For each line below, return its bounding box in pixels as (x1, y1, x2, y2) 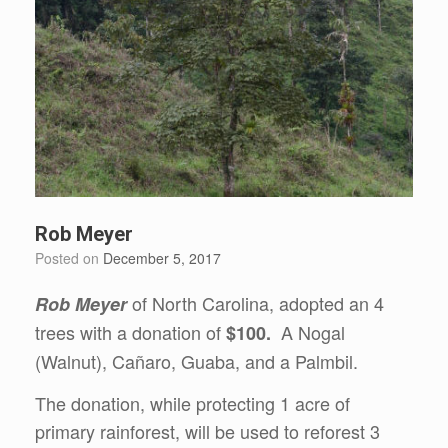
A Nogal (276, 319, 345, 346)
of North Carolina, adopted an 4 (132, 290, 384, 317)
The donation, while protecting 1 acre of (35, 390, 350, 417)
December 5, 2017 (103, 248, 221, 269)
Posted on (44, 248, 103, 269)
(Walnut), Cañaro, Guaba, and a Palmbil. (35, 348, 358, 375)
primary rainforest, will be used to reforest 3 (35, 418, 380, 445)
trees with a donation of (35, 319, 226, 346)
